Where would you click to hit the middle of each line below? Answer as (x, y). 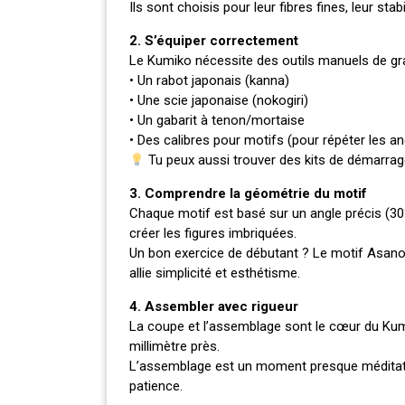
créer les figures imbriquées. (213, 234)
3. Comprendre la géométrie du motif (248, 194)
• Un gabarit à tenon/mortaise (217, 121)
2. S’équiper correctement (214, 41)
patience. (156, 386)
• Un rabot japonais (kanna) (209, 81)
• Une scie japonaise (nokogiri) (219, 101)
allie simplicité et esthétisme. (215, 273)
